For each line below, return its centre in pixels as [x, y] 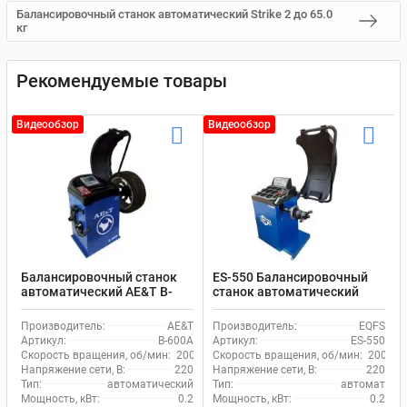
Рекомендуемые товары [122, 80]
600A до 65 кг [61, 306]
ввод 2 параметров [271, 306]
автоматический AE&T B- [97, 291]
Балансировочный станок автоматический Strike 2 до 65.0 [174, 14]
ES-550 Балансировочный [290, 277]
